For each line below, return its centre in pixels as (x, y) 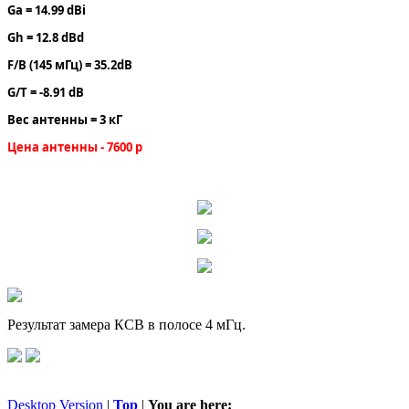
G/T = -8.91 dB (46, 93)
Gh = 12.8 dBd (46, 38)
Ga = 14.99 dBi (47, 10)
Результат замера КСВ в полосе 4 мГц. (126, 325)
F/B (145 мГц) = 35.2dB (70, 65)
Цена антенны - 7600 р (75, 147)
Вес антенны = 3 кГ (65, 120)
